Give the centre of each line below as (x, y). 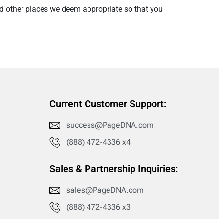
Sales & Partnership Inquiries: (114, 169)
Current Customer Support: (108, 104)
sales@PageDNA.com (105, 190)
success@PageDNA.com (110, 125)
